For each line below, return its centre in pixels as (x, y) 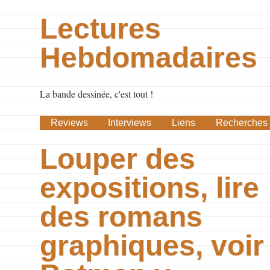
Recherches (241, 123)
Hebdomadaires (149, 58)
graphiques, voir (152, 246)
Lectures (101, 29)
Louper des (118, 159)
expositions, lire (150, 188)
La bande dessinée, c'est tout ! (97, 94)
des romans (121, 217)
